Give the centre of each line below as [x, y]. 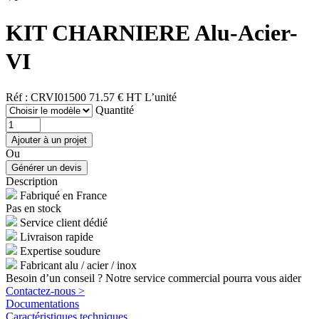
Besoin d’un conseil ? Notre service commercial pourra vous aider [153, 278]
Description [32, 181]
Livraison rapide [57, 236]
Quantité [115, 110]
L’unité [161, 97]
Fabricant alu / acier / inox [78, 265]
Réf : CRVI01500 [46, 97]
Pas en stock [33, 208]
